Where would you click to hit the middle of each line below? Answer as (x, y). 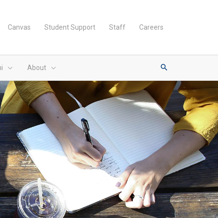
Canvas (19, 27)
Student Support (70, 27)
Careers (151, 27)
